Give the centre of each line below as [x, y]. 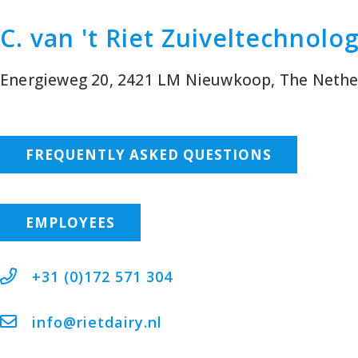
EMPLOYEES [70, 223]
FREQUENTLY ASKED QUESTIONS [149, 155]
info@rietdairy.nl [97, 322]
